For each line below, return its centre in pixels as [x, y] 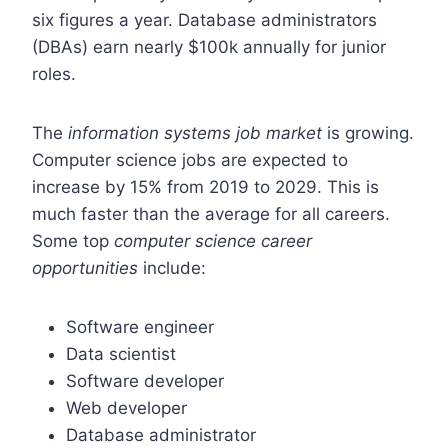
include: [172, 267]
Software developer [145, 380]
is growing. [368, 132]
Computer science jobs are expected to [190, 159]
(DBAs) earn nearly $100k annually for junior [209, 46]
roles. [54, 73]
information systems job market [195, 132]
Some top [73, 240]
